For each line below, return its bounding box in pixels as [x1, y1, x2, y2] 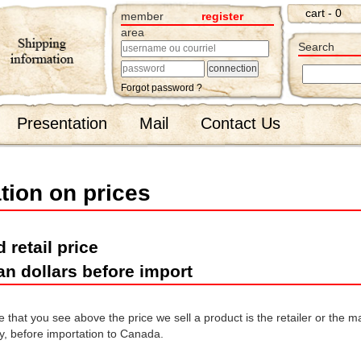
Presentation [17, 114, 107, 132]
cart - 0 [305, 6, 342, 19]
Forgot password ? [121, 82, 202, 93]
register [201, 10, 243, 23]
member [121, 10, 164, 23]
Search [298, 40, 334, 53]
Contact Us [201, 114, 280, 132]
